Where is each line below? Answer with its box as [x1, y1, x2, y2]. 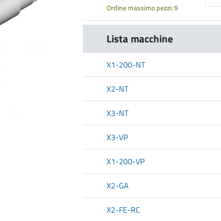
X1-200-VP [107, 155, 145, 168]
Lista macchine [107, 31, 173, 47]
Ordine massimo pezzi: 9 [107, 2, 178, 13]
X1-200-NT [107, 59, 145, 71]
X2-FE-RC [107, 204, 140, 216]
